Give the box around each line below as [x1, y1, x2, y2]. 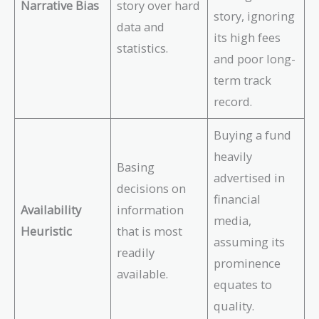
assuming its [214, 234, 286, 251]
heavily [214, 148, 253, 165]
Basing [117, 159, 155, 176]
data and [117, 19, 165, 36]
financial [214, 191, 261, 208]
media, [214, 212, 252, 229]
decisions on [117, 180, 187, 197]
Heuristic [21, 223, 73, 240]
